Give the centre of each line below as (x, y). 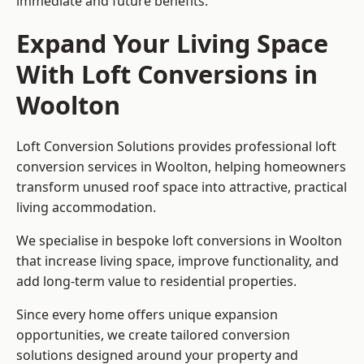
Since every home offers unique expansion (147, 315)
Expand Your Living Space (172, 43)
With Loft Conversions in (167, 74)
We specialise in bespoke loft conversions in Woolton (179, 241)
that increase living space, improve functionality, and (178, 261)
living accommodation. (86, 208)
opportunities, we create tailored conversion (153, 335)
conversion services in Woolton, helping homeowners (181, 167)
